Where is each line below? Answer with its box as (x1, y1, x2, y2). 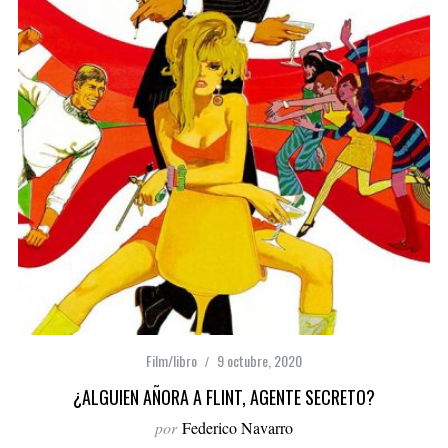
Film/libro (146, 350, 197, 372)
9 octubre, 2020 (217, 350, 302, 372)
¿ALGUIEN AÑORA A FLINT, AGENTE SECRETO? (73, 384, 375, 411)
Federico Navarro (182, 417, 293, 439)
